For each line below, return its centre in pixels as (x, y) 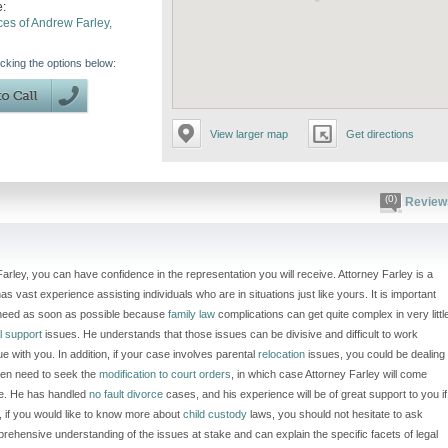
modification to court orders (165, 374)
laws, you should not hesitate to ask (335, 414)
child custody (215, 414)
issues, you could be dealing (375, 354)
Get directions (380, 134)
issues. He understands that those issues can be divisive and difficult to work (230, 334)
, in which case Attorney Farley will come (329, 374)
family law (191, 314)
